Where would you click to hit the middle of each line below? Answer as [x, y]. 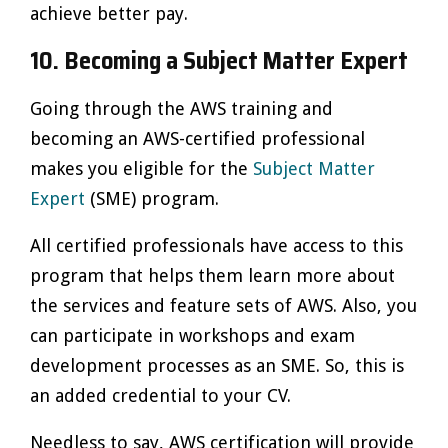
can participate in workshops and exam [192, 335]
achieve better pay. [109, 13]
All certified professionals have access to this [216, 245]
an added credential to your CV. [160, 395]
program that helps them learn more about [212, 275]
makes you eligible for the [141, 168]
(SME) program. [152, 198]
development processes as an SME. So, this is [217, 365]
